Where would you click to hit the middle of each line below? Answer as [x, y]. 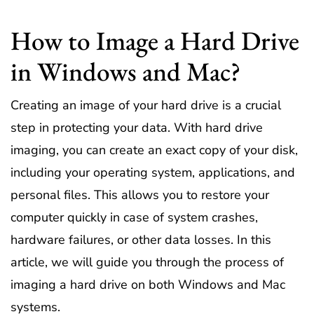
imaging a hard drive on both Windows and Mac [148, 285]
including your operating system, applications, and [153, 173]
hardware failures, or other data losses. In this [141, 240]
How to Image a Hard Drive [155, 41]
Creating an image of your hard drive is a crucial [146, 105]
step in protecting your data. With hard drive [137, 128]
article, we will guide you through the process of [147, 262]
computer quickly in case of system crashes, [134, 218]
